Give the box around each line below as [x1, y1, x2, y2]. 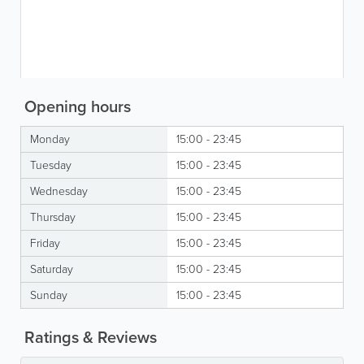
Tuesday [30, 157, 71, 174]
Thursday [30, 209, 76, 226]
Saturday [30, 261, 73, 278]
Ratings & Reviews [20, 325, 157, 349]
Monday [30, 131, 70, 148]
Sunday [30, 287, 67, 304]
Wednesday [30, 183, 88, 200]
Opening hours [20, 94, 131, 119]
